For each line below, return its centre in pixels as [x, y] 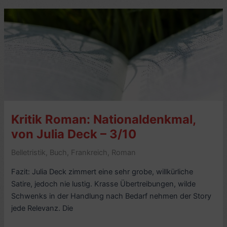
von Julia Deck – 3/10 [74, 134]
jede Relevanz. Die [42, 208]
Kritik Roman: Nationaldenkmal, [104, 120]
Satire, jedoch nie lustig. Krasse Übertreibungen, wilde [104, 184]
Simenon [26, 56]
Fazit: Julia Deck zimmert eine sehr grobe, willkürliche [102, 172]
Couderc [26, 7]
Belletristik [29, 153]
